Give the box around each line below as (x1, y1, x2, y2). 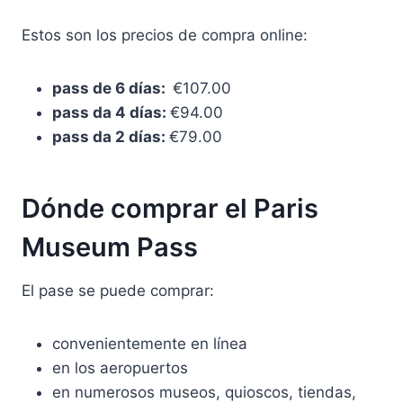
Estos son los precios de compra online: (22, 26, 308, 45)
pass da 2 (52, 128, 129, 147)
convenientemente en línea (52, 335, 247, 354)
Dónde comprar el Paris (22, 192, 318, 224)
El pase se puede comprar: (22, 282, 214, 300)
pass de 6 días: (52, 79, 173, 98)
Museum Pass (22, 230, 198, 263)
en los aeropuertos (52, 359, 188, 378)
